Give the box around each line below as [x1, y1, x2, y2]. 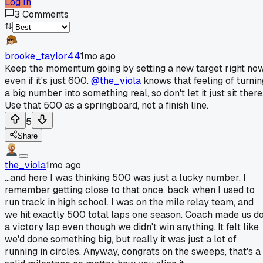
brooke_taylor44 [5, 49, 80, 62]
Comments [22, 8, 69, 21]
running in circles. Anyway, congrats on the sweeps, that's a [5, 245, 261, 258]
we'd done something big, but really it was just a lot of [5, 232, 237, 245]
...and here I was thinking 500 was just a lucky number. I [5, 171, 246, 184]
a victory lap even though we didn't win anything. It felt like [5, 220, 259, 233]
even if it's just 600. [5, 74, 91, 87]
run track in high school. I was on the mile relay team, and [5, 195, 254, 208]
